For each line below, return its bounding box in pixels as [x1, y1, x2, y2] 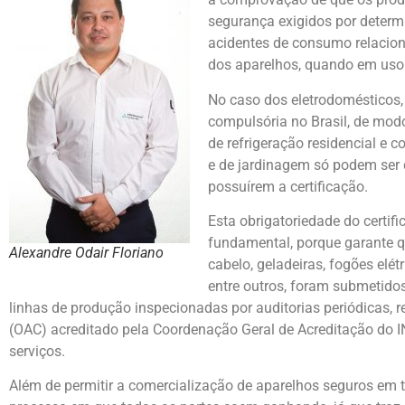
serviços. [9, 342, 65, 360]
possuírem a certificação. [208, 177, 368, 195]
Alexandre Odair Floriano [9, 244, 164, 262]
